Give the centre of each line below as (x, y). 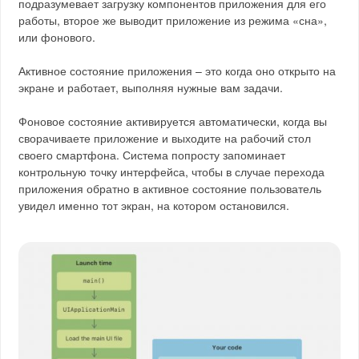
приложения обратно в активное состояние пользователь (170, 189)
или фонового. (57, 37)
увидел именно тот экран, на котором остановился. (154, 206)
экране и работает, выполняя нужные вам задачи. (151, 88)
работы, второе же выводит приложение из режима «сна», (173, 20)
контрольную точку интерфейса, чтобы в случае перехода (172, 172)
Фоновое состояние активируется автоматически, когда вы (173, 121)
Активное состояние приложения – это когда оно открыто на (177, 71)
